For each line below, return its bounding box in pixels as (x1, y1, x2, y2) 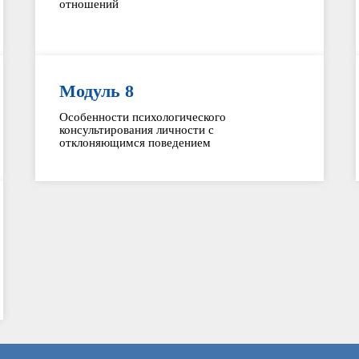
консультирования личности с (58, 123, 214, 136)
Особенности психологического (58, 111, 226, 123)
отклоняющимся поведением (58, 136, 211, 149)
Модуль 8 (58, 81, 134, 101)
